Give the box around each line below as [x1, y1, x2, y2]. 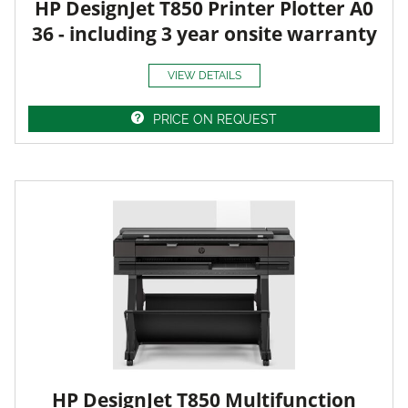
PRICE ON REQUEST [153, 111, 277, 127]
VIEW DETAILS [167, 68, 241, 82]
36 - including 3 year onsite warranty [31, 20, 377, 46]
